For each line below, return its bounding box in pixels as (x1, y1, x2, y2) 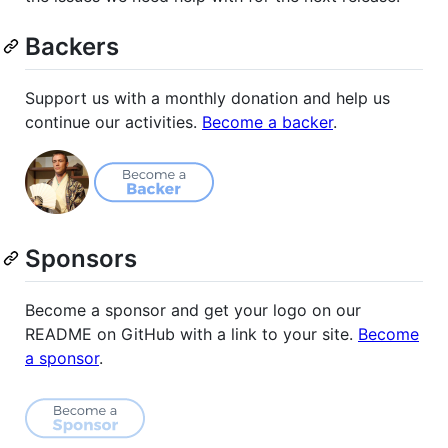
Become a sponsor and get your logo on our (25, 300, 361, 321)
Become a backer (202, 112, 333, 133)
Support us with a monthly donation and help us (25, 88, 390, 109)
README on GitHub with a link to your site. (25, 324, 358, 345)
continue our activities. (25, 112, 202, 133)
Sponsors (25, 244, 137, 274)
